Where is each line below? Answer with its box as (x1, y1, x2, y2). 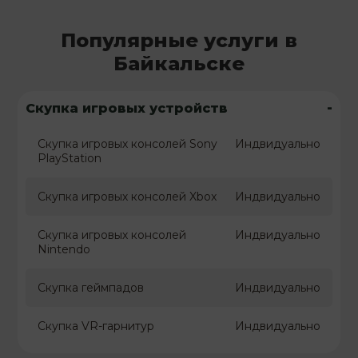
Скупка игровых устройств (26, 100, 229, 116)
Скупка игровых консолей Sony (38, 137, 218, 152)
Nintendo (38, 242, 91, 257)
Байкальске (113, 52, 245, 76)
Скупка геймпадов (38, 280, 145, 296)
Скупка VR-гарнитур (38, 319, 155, 334)
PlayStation (38, 151, 102, 166)
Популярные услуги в (61, 29, 297, 53)
